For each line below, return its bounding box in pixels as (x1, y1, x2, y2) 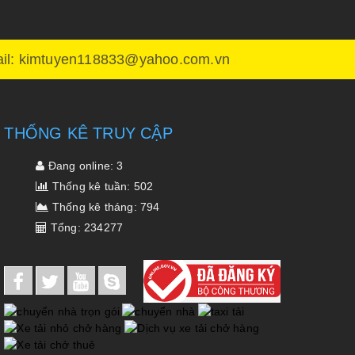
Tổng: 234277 (47, 220, 124, 234)
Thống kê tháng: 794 (48, 200, 160, 213)
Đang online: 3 (44, 158, 124, 172)
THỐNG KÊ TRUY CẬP (4, 124, 173, 142)
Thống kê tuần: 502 (48, 179, 154, 193)
